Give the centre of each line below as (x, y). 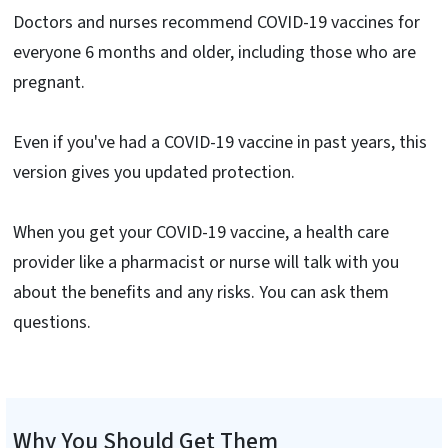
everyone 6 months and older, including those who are (214, 52)
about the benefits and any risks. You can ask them (201, 292)
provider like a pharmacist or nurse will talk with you (206, 262)
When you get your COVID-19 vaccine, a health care (201, 232)
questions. (52, 322)
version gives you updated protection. (154, 172)
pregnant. (49, 82)
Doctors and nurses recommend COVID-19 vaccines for (216, 22)
